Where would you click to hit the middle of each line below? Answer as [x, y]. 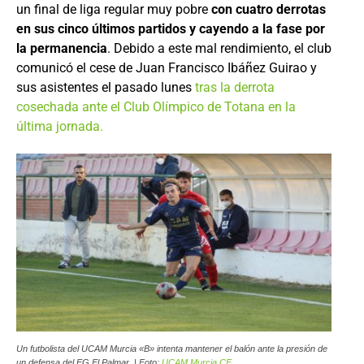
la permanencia [62, 48]
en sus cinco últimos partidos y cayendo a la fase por [171, 29]
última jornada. [60, 126]
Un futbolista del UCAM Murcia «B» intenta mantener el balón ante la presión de [172, 348]
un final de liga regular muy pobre [114, 9]
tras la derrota [235, 87]
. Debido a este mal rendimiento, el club [219, 48]
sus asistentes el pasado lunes [106, 87]
